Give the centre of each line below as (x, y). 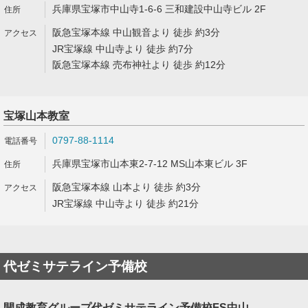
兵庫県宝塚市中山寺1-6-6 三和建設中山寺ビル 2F (159, 9)
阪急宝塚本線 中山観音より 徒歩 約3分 (136, 32)
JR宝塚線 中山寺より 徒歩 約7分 (123, 49)
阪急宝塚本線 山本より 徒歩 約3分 (126, 187)
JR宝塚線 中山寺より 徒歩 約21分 (125, 203)
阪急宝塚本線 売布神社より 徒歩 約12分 (139, 65)
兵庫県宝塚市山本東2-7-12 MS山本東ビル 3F (150, 164)
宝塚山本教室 (36, 116)
